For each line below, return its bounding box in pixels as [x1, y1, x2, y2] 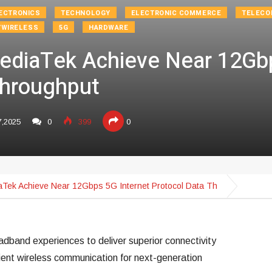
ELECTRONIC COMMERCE [131, 8, 222, 18]
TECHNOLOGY [61, 8, 110, 18]
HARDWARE [89, 22, 129, 33]
